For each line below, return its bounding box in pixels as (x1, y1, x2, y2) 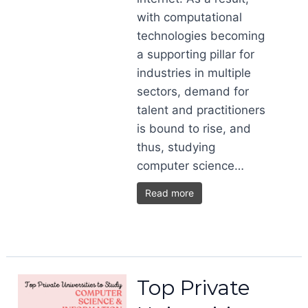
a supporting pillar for (137, 47, 255, 61)
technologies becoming (137, 29, 265, 43)
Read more (145, 187, 195, 199)
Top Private (137, 275, 251, 300)
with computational (137, 10, 243, 24)
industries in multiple (137, 66, 252, 80)
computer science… (137, 159, 245, 173)
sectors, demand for (137, 85, 250, 98)
